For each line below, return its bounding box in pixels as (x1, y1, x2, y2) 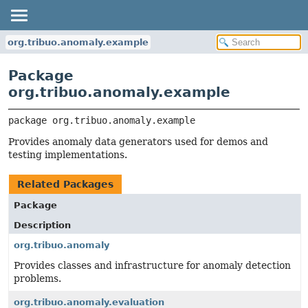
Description (14, 220, 71, 230)
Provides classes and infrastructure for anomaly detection (14, 260, 291, 271)
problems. (14, 273, 61, 284)
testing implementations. (8, 149, 127, 160)
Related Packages (17, 179, 113, 190)
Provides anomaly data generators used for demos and (8, 136, 268, 147)
